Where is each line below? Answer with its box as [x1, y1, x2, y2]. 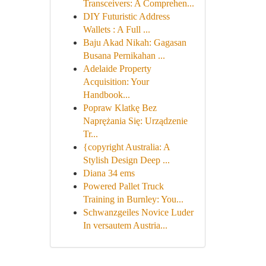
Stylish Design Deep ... [83, 155, 170, 165]
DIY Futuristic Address [83, 11, 170, 21]
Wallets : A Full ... [83, 24, 150, 34]
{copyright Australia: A [83, 142, 170, 152]
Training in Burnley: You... [83, 194, 183, 204]
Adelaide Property [83, 64, 151, 74]
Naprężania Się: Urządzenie [83, 116, 188, 126]
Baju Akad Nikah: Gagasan [83, 37, 186, 47]
